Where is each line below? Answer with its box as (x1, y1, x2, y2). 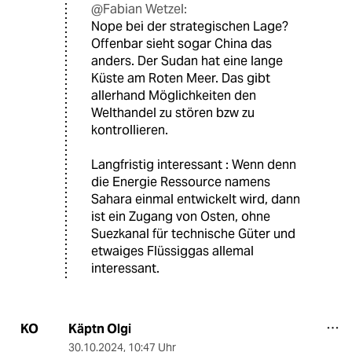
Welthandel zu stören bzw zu (91, 104, 255, 121)
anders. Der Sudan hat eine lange (91, 52, 283, 69)
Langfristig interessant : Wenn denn (91, 156, 296, 173)
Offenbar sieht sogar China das (91, 35, 272, 52)
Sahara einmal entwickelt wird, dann (91, 190, 300, 207)
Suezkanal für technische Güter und (91, 225, 295, 242)
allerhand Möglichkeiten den (91, 86, 256, 104)
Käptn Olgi (68, 320, 131, 337)
